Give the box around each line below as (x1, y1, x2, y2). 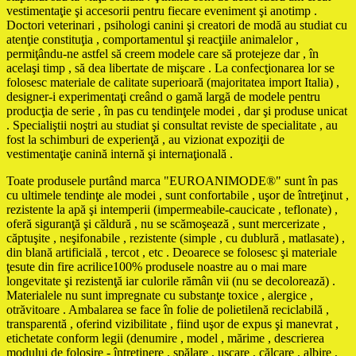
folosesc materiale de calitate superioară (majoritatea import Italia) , (6, 75, 339, 89)
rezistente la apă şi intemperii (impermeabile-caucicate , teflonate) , (6, 202, 338, 216)
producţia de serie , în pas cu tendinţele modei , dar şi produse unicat (6, 103, 347, 118)
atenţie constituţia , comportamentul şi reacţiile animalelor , (6, 32, 299, 46)
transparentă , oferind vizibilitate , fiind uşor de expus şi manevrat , (6, 316, 339, 331)
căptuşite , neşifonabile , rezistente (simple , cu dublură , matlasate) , (6, 230, 345, 245)
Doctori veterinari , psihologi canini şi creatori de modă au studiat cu (6, 17, 347, 32)
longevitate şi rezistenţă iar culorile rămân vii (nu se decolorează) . (6, 273, 335, 288)
